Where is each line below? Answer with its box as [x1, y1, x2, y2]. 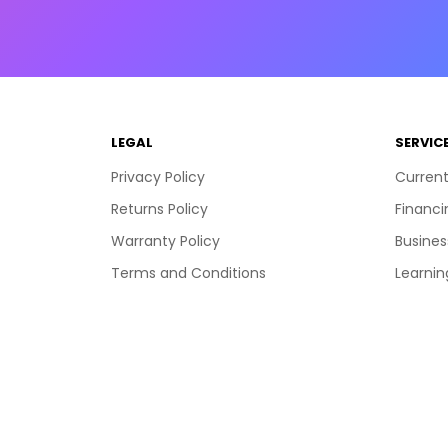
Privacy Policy [111, 166, 206, 187]
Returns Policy [111, 198, 209, 219]
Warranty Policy [111, 230, 221, 251]
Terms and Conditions [111, 262, 267, 283]
